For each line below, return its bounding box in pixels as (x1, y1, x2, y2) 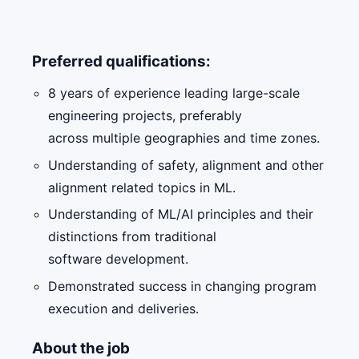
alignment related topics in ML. (48, 179, 236, 196)
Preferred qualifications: (32, 51, 211, 71)
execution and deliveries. (48, 300, 199, 317)
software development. (48, 251, 188, 268)
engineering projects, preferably (48, 107, 242, 123)
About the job (32, 338, 130, 357)
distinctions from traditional (48, 228, 216, 245)
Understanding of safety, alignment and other (48, 156, 324, 173)
